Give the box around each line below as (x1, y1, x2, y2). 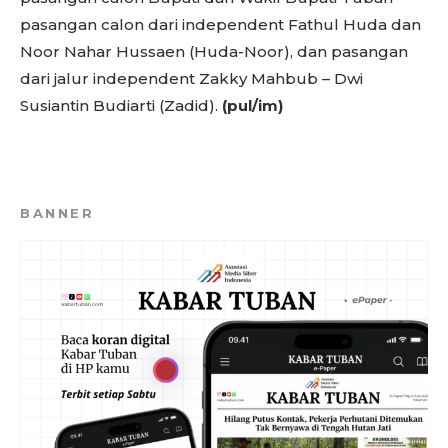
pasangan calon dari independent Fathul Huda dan (20, 14, 421, 34)
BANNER (20, 204, 94, 221)
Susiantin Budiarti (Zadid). (20, 95, 222, 115)
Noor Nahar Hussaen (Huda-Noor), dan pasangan (20, 41, 408, 61)
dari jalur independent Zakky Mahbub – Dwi (20, 68, 363, 88)
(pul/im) (222, 95, 283, 115)
